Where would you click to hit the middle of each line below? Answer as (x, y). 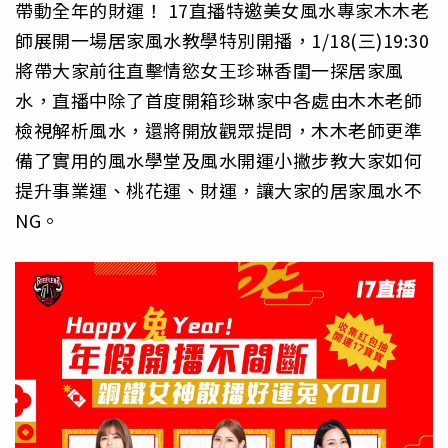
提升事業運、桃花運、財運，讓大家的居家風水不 (218, 190)
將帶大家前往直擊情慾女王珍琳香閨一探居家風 (209, 70)
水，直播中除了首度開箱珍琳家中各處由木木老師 (218, 100)
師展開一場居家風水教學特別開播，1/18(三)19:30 (222, 40)
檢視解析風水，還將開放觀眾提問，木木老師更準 (218, 130)
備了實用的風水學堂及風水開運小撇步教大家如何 (218, 160)
